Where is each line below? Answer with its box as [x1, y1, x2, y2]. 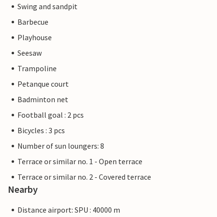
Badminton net [17, 94, 68, 105]
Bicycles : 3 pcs [17, 125, 65, 136]
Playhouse [17, 32, 52, 43]
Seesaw [17, 48, 42, 58]
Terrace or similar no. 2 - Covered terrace [17, 172, 151, 182]
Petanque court [17, 79, 69, 89]
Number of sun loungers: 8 [17, 141, 104, 151]
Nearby [8, 183, 38, 196]
